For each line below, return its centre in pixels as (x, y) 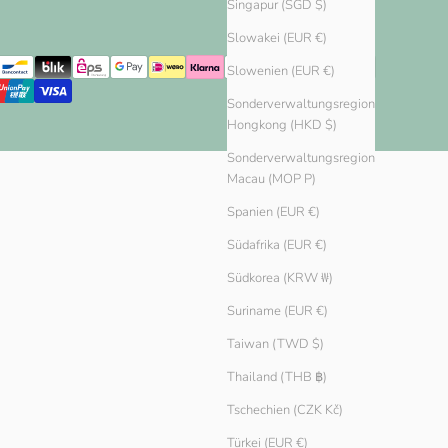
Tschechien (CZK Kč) (285, 410)
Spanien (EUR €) (273, 212)
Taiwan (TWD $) (275, 344)
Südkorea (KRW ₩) (280, 278)
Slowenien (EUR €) (281, 71)
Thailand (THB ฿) (277, 377)
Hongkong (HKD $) (282, 125)
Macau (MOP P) (271, 179)
